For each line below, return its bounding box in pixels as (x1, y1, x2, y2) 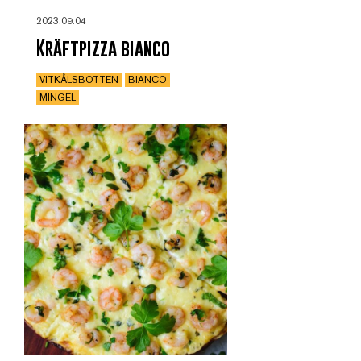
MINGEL (39, 91, 76, 103)
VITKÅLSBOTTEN (39, 73, 118, 85)
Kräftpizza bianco (36, 35, 170, 60)
